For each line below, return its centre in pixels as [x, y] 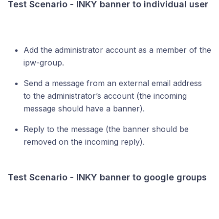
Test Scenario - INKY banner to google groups [107, 177]
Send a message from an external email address [113, 83]
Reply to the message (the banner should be [106, 129]
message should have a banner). [84, 109]
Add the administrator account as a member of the [117, 50]
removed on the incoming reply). [84, 142]
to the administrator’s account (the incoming [105, 96]
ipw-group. [44, 63]
